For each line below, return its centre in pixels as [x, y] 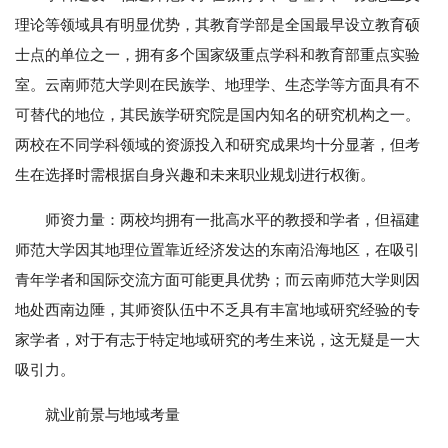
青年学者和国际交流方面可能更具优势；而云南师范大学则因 [217, 280]
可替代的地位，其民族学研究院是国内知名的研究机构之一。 [217, 115]
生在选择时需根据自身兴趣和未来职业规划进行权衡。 [195, 175]
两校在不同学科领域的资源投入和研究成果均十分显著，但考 [217, 145]
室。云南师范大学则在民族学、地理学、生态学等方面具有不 [217, 85]
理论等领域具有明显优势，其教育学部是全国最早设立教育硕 [217, 25]
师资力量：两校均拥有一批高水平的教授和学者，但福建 [232, 220]
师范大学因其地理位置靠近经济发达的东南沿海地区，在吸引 [217, 250]
